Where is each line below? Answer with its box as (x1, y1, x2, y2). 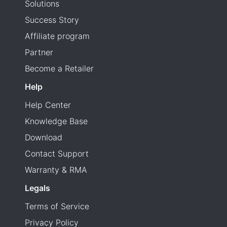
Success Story (25, 14, 79, 25)
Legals (25, 182, 50, 193)
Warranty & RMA (25, 164, 87, 175)
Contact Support (25, 148, 89, 159)
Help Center (25, 99, 71, 110)
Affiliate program (25, 30, 90, 41)
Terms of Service (25, 201, 89, 211)
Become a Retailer (25, 63, 94, 73)
